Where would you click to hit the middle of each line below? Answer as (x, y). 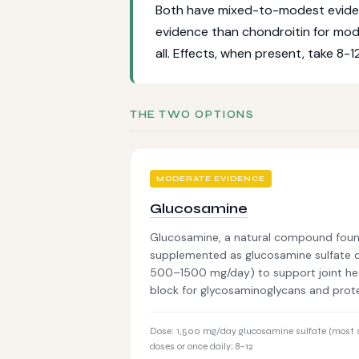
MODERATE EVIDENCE (211, 179)
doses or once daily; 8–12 (202, 346)
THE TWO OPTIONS (192, 115)
